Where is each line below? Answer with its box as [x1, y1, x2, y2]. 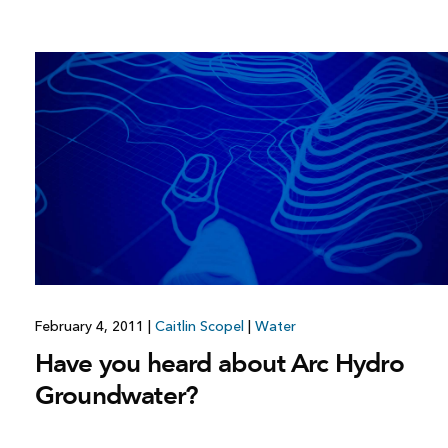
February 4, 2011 [34, 317, 148, 335]
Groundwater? [34, 378, 199, 411]
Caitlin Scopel [154, 317, 244, 335]
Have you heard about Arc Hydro [34, 346, 404, 379]
